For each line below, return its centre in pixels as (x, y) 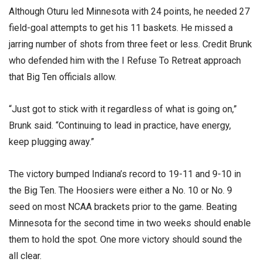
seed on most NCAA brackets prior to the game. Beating (123, 207)
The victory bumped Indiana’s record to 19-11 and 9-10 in (125, 174)
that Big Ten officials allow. (63, 77)
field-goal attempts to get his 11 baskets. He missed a (121, 27)
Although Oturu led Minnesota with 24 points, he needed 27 (129, 11)
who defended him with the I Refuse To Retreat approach (125, 60)
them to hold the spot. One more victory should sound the (125, 240)
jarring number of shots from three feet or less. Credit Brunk (130, 44)
